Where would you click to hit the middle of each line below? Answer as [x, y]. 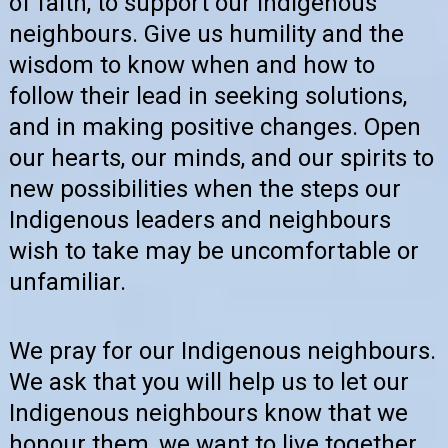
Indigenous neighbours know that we [208, 413]
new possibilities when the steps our [205, 188]
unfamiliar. [67, 281]
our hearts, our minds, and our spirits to [221, 157]
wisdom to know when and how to [192, 64]
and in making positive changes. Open [215, 126]
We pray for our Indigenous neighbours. [222, 351]
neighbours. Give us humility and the [206, 33]
